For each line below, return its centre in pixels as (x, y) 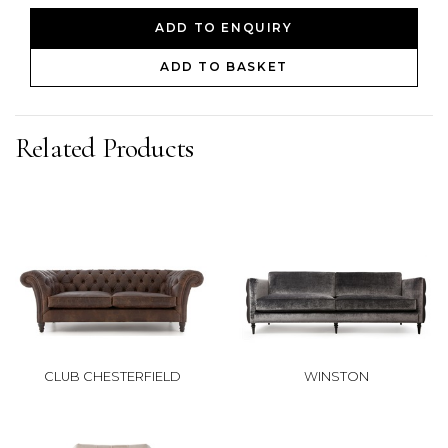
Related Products (104, 148)
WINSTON (336, 377)
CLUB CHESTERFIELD (112, 377)
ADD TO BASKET (224, 67)
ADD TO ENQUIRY (224, 28)
